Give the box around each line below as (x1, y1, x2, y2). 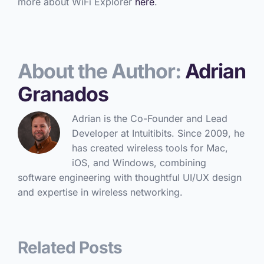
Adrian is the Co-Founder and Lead (71, 112, 227, 124)
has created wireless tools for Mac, (71, 141, 228, 154)
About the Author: (17, 58, 185, 83)
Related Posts (17, 237, 123, 258)
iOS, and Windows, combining (71, 156, 206, 169)
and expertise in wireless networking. (17, 186, 183, 198)
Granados (17, 81, 108, 106)
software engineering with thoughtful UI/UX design (17, 171, 242, 183)
